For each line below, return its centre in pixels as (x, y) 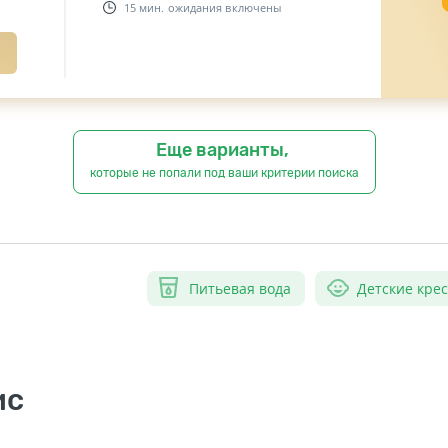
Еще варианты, (224, 149)
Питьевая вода (240, 288)
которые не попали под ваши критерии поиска (224, 172)
